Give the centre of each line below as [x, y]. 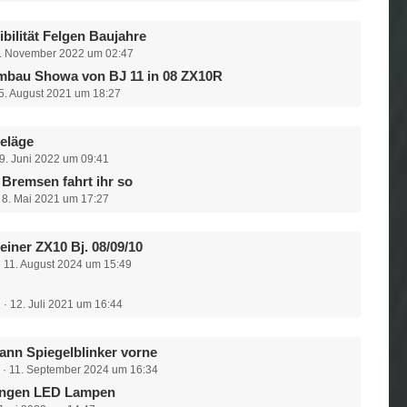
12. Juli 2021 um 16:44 [67, 304]
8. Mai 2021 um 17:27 [56, 199]
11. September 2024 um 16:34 [84, 370]
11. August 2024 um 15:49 [68, 264]
